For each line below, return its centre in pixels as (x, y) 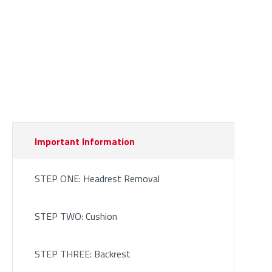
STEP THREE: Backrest (82, 254)
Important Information (84, 142)
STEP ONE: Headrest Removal (97, 179)
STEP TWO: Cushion (76, 216)
